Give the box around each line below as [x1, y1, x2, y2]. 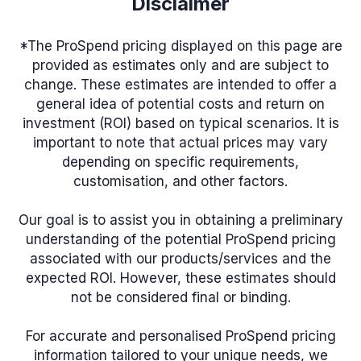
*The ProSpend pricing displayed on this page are [19, 37, 342, 54]
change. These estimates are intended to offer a [24, 76, 337, 93]
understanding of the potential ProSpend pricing [25, 230, 336, 247]
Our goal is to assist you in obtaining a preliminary [18, 211, 343, 228]
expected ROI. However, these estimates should [25, 269, 336, 286]
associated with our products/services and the [30, 250, 331, 267]
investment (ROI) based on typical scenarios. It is [22, 114, 339, 131]
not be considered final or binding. [70, 288, 291, 305]
